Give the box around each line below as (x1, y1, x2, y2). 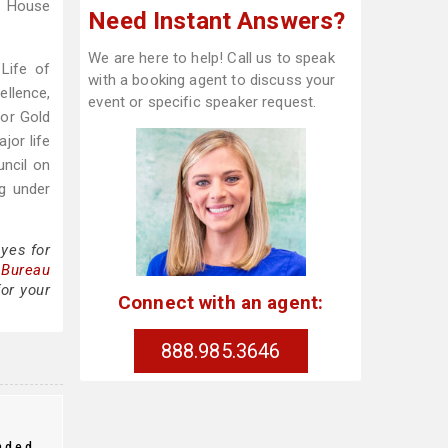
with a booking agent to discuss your (88, 71, 336, 89)
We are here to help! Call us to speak (88, 49, 335, 67)
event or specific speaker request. (88, 93, 317, 111)
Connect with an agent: (117, 290, 324, 314)
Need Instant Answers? (88, 7, 346, 35)
